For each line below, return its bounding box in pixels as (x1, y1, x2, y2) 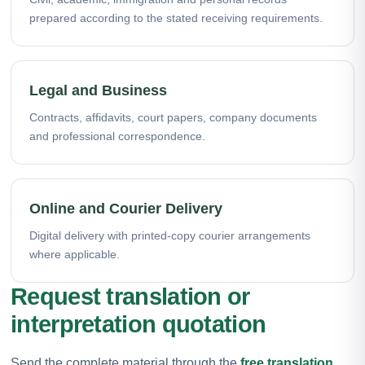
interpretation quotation (11, 310, 266, 337)
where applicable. (29, 247, 120, 261)
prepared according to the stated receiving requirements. (29, 11, 323, 24)
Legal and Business (29, 81, 167, 99)
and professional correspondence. (29, 129, 205, 143)
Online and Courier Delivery (29, 200, 222, 217)
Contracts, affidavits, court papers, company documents (29, 110, 317, 124)
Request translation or (11, 283, 250, 310)
